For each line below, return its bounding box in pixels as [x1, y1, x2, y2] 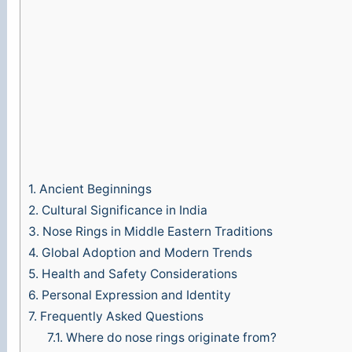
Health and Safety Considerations [38, 266, 238, 282]
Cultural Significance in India [38, 203, 208, 218]
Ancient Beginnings [36, 181, 152, 197]
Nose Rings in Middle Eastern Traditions [39, 224, 273, 240]
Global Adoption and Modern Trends [38, 245, 253, 261]
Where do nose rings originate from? [62, 330, 277, 346]
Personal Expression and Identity [38, 288, 232, 303]
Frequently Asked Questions [37, 309, 204, 324]
